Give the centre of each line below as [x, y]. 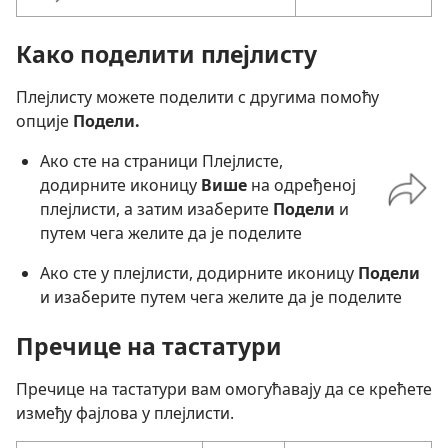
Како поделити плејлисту [166, 54]
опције [44, 121]
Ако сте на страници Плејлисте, [161, 161]
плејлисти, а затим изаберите [156, 209]
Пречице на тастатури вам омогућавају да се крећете [224, 389]
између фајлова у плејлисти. [125, 413]
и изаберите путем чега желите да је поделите [221, 297]
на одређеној [301, 185]
